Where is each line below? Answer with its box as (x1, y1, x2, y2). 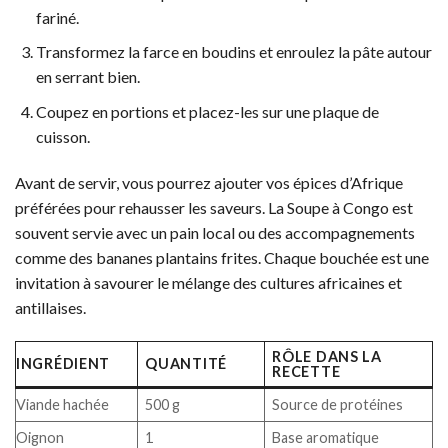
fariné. (35, 7, 79, 27)
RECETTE (272, 362, 341, 380)
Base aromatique (272, 428, 380, 446)
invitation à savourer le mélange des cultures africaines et (15, 272, 402, 292)
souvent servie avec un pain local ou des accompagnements (15, 222, 415, 242)
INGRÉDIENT (16, 354, 111, 372)
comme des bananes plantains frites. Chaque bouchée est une (15, 247, 429, 267)
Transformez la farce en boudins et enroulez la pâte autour (35, 42, 432, 62)
